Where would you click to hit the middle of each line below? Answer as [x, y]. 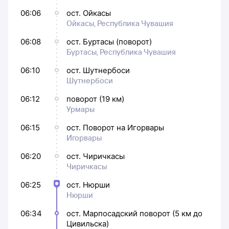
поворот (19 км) [95, 99]
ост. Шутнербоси [98, 70]
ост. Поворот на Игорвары [115, 127]
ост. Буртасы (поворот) [109, 41]
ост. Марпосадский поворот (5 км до [134, 213]
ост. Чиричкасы [96, 156]
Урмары [81, 109]
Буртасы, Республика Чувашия [121, 52]
